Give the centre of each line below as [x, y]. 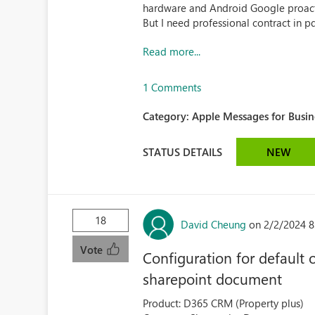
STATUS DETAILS [183, 152]
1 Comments [172, 87]
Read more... [172, 51]
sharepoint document [213, 278]
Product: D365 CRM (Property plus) [224, 303]
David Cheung [214, 224]
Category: [168, 116]
